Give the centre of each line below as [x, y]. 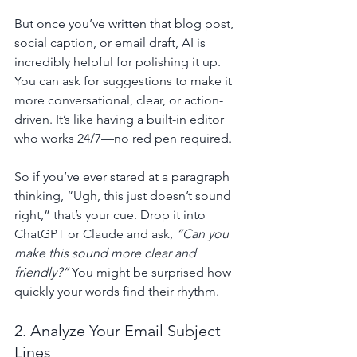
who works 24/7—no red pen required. [123, 138]
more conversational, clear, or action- [119, 100]
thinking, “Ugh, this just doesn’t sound [124, 195]
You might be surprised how [151, 272]
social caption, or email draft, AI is [112, 42]
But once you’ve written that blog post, [126, 23]
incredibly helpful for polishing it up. [119, 61]
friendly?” [41, 272]
